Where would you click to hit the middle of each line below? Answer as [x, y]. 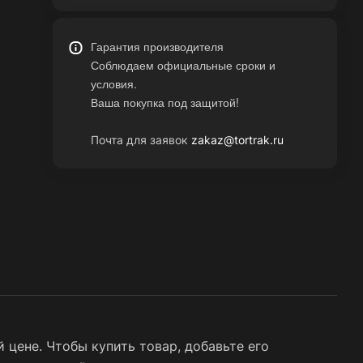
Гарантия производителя [158, 46]
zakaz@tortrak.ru [238, 140]
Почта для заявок [141, 140]
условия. [114, 83]
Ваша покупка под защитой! [165, 102]
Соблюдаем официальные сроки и [184, 65]
